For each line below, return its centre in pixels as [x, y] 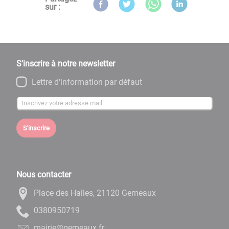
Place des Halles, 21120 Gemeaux [95, 193]
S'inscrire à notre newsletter [66, 63]
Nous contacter [44, 174]
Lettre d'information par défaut [87, 82]
